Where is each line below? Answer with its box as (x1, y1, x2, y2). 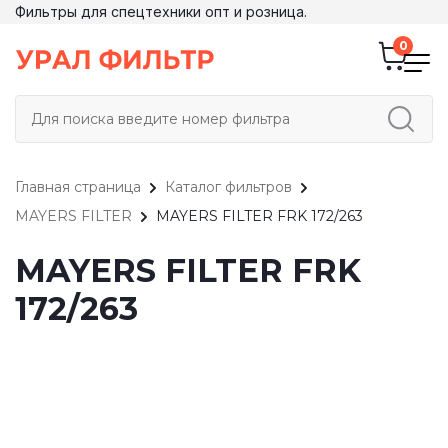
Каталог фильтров (165, 178, 292, 196)
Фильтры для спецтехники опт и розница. (15, 3, 307, 20)
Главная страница (15, 178, 141, 196)
